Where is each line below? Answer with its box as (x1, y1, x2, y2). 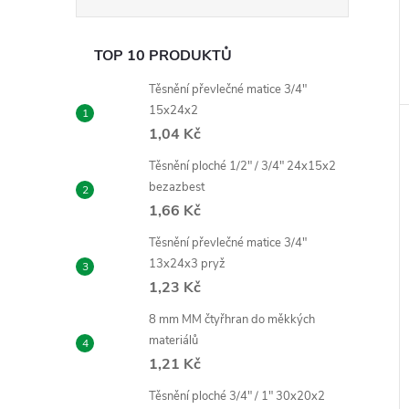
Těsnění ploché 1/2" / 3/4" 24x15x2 (149, 158, 336, 174)
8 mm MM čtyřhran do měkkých (149, 311, 315, 328)
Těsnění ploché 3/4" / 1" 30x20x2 (149, 388, 325, 404)
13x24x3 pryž (149, 256, 225, 272)
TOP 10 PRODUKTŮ (94, 46, 232, 66)
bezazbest (149, 179, 204, 195)
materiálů (149, 332, 198, 349)
